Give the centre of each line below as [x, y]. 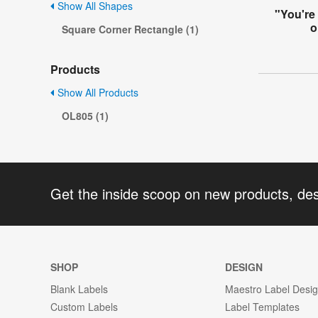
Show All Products [97, 93]
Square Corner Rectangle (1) [130, 29]
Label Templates [263, 306]
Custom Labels [84, 306]
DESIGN [244, 267]
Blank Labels [79, 289]
